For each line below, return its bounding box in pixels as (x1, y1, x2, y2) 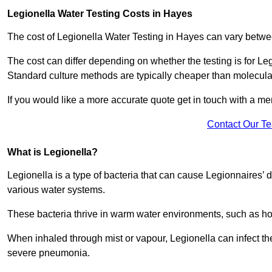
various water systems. (7, 185, 105, 195)
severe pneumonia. (7, 248, 92, 259)
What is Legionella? (7, 147, 98, 158)
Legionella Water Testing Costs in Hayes (7, 8, 192, 19)
